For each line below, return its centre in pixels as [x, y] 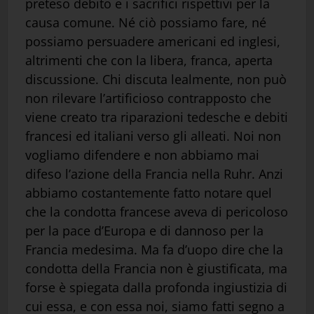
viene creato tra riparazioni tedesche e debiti [157, 117]
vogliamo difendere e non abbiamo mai [142, 155]
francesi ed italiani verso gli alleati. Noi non [153, 136]
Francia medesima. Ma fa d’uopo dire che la [154, 249]
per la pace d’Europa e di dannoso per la [144, 230]
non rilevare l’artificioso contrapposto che [148, 98]
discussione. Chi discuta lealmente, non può [156, 79]
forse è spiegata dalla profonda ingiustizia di [156, 287]
